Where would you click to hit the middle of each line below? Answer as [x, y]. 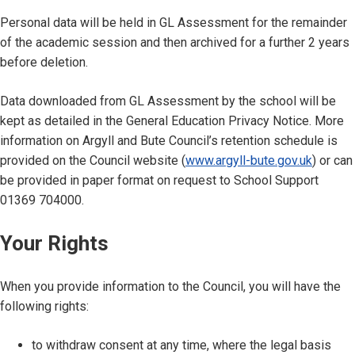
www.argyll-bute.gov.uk [249, 160]
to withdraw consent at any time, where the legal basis [181, 345]
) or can [332, 160]
